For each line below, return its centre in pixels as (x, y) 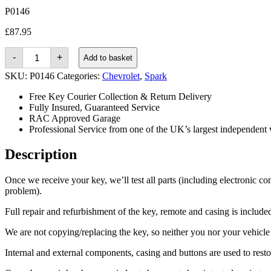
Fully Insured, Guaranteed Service (94, 107)
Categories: (80, 76)
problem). (23, 191)
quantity (38, 99)
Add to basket (108, 57)
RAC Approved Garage (75, 118)
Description (41, 155)
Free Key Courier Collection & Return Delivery (120, 96)
